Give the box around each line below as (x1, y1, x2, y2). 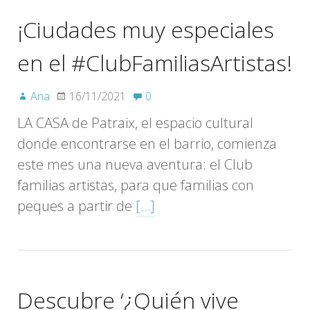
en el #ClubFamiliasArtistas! (17, 47, 292, 77)
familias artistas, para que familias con (17, 175, 254, 194)
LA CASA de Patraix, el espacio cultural (17, 113, 253, 132)
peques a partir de (17, 196, 136, 215)
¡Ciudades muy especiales (17, 14, 274, 44)
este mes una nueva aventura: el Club (17, 154, 253, 174)
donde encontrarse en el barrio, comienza (17, 134, 277, 153)
